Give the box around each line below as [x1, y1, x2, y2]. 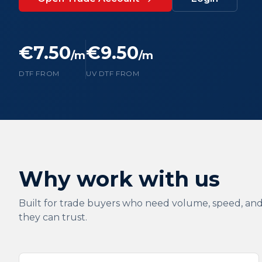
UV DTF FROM [86, 69, 140, 78]
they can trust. [19, 212, 87, 223]
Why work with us [19, 166, 220, 192]
